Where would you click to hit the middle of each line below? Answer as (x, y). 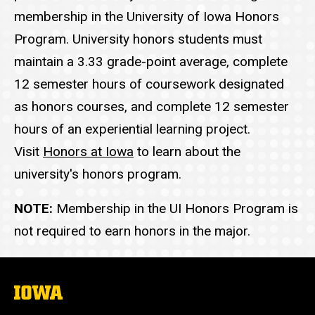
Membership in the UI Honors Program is (175, 208)
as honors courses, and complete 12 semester (152, 107)
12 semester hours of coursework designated (149, 84)
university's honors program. (98, 174)
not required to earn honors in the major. (132, 231)
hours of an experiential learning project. (132, 129)
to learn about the (187, 152)
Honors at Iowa (88, 152)
